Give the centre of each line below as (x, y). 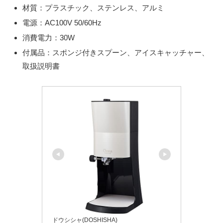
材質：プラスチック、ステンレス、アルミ (93, 8)
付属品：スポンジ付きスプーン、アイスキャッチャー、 (116, 53)
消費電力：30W (49, 38)
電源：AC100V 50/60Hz (62, 23)
